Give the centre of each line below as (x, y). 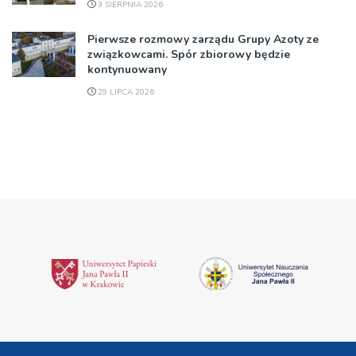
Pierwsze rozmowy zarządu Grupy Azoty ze (203, 39)
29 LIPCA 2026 (125, 92)
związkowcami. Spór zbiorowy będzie (189, 54)
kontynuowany (127, 69)
